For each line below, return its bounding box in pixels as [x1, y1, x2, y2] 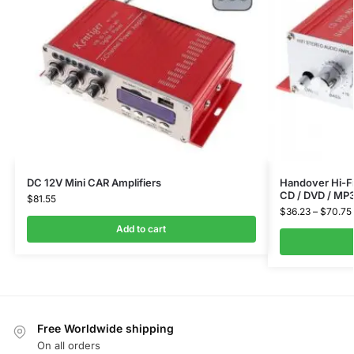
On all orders [37, 338, 100, 352]
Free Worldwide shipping [37, 322, 174, 336]
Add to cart [116, 223, 167, 235]
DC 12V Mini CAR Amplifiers [26, 176, 161, 190]
